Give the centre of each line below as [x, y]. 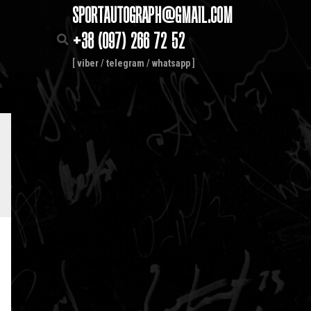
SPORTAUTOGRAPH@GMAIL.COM [153, 18]
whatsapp [171, 63]
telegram [126, 63]
